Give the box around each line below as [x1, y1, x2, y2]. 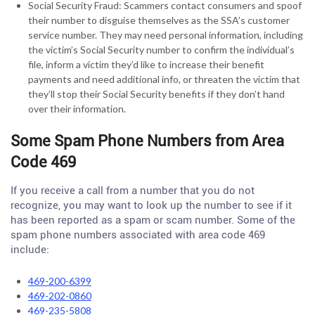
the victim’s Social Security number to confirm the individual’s [28, 44, 295, 56]
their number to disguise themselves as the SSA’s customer [28, 14, 290, 26]
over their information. [28, 103, 126, 115]
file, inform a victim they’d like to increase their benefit [28, 58, 264, 70]
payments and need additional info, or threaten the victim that [28, 73, 300, 85]
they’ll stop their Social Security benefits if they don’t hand [28, 88, 285, 100]
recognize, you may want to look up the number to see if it [11, 199, 292, 212]
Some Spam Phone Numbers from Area [11, 132, 284, 150]
